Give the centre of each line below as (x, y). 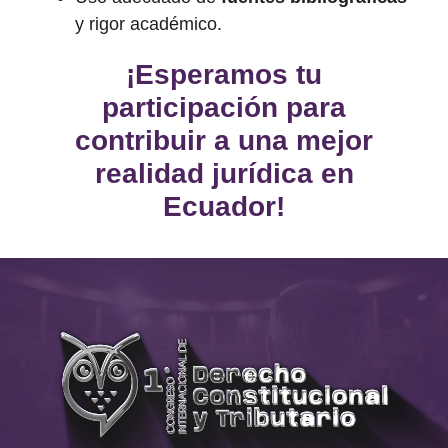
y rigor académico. (148, 23)
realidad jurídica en (224, 173)
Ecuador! (224, 206)
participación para (224, 107)
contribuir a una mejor (224, 140)
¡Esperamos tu (224, 74)
